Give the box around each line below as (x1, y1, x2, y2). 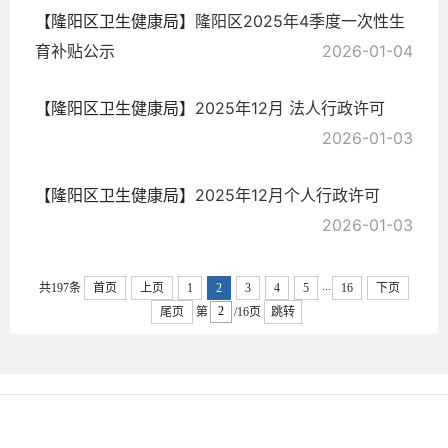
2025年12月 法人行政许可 (195, 97, 385, 118)
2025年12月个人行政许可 (195, 184, 380, 205)
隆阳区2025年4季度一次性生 (195, 10, 405, 31)
